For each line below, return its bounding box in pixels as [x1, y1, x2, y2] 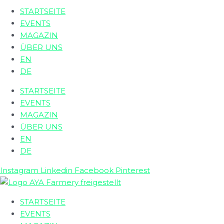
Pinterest [115, 165, 150, 175]
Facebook [74, 165, 113, 175]
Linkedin [40, 165, 72, 175]
